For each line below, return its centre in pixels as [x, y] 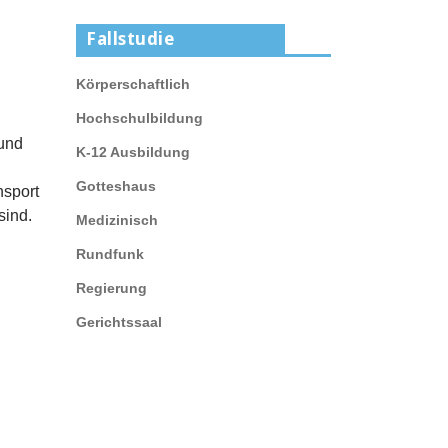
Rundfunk [110, 254]
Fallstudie [130, 38]
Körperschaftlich [133, 84]
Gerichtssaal [119, 322]
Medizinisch [117, 220]
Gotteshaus [116, 186]
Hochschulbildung [139, 118]
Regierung [111, 288]
